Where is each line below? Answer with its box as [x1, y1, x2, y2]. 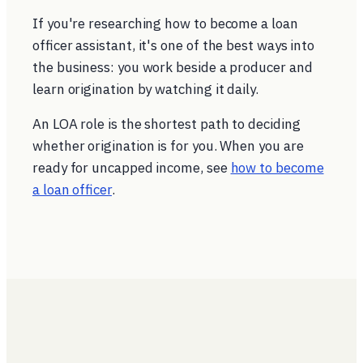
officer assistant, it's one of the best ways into [32, 36, 315, 54]
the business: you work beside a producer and [32, 58, 313, 76]
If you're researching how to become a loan [32, 15, 298, 32]
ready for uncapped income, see [32, 159, 231, 177]
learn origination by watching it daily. [32, 80, 258, 98]
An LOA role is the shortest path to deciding [32, 115, 301, 133]
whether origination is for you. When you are [32, 137, 304, 155]
